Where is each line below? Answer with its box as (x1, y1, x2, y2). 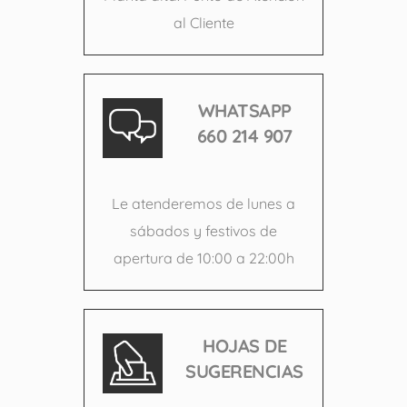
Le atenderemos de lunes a (112, 194, 295, 213)
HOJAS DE (203, 333, 286, 357)
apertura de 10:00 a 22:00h (113, 248, 294, 267)
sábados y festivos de (130, 221, 277, 240)
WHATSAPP (197, 98, 292, 122)
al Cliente (173, 13, 234, 32)
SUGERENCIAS (185, 359, 303, 382)
